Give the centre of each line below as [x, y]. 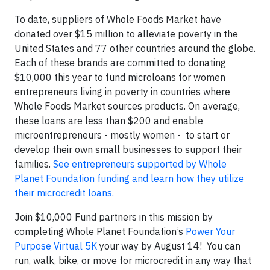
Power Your [210, 231]
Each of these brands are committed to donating [120, 62]
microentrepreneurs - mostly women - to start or [122, 135]
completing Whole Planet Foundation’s [100, 231]
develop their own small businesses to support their [128, 149]
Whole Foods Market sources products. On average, [127, 106]
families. [34, 164]
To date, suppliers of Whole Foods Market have [118, 19]
